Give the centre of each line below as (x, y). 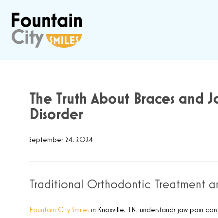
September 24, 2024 (61, 140)
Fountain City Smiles (59, 210)
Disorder (56, 115)
